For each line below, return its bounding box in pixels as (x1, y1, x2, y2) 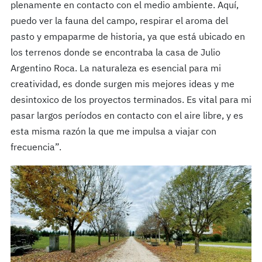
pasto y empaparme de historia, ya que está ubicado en (10, 33, 245, 43)
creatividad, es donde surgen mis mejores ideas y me (10, 80, 235, 90)
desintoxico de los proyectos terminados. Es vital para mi (10, 96, 251, 106)
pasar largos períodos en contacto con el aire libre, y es (10, 112, 243, 122)
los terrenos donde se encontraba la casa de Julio (10, 49, 220, 58)
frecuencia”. (10, 143, 61, 153)
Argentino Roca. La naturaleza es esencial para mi (10, 64, 221, 74)
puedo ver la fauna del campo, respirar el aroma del (10, 17, 228, 27)
